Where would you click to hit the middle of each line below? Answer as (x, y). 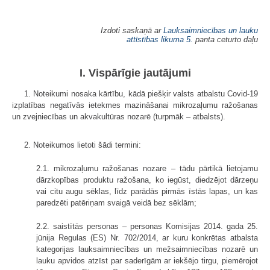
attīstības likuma (155, 39)
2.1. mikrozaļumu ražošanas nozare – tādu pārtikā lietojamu (147, 168)
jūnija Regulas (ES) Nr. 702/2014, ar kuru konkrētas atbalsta (147, 237)
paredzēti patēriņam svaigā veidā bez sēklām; (116, 202)
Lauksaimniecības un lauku (211, 30)
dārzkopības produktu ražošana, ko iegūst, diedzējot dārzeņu (147, 180)
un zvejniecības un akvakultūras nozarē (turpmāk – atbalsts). (119, 116)
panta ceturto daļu (225, 39)
